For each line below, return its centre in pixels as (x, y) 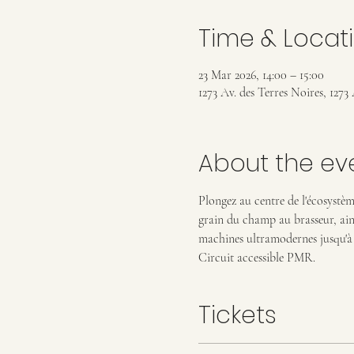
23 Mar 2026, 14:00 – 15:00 (261, 75)
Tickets (237, 315)
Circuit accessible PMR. (256, 258)
